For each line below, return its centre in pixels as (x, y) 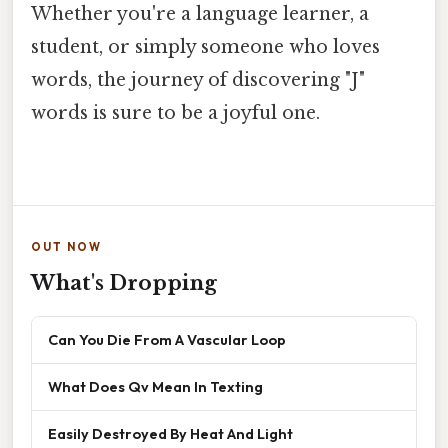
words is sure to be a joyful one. (175, 113)
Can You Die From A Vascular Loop (167, 339)
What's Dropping (124, 282)
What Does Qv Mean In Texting (155, 386)
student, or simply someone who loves (205, 47)
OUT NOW (66, 246)
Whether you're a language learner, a (200, 14)
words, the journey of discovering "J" (198, 80)
